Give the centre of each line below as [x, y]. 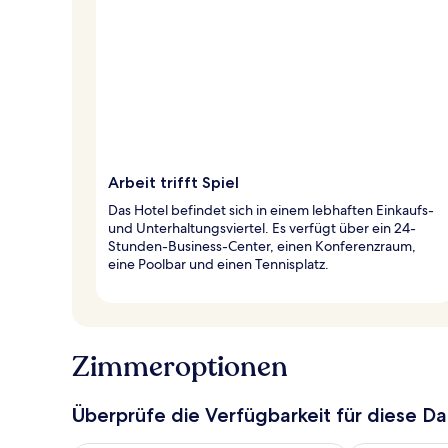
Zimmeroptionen [180, 366]
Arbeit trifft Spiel [173, 182]
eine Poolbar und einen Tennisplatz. [218, 263]
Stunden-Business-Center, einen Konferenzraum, [262, 245]
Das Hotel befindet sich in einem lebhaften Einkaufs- [271, 209]
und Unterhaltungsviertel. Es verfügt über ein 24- [262, 227]
